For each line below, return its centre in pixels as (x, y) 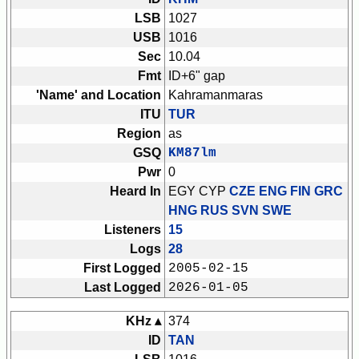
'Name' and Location (99, 95)
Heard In (135, 192)
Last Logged (123, 288)
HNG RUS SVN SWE (230, 211)
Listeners (133, 230)
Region (139, 134)
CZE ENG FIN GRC (286, 192)
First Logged (122, 268)
